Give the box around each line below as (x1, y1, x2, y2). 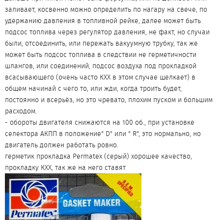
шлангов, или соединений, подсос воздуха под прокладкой (5, 61, 196, 71)
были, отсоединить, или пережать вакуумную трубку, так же (5, 38, 198, 48)
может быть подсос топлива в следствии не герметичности (5, 50, 196, 59)
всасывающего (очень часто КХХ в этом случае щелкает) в (5, 72, 195, 82)
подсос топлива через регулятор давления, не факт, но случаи (5, 27, 210, 37)
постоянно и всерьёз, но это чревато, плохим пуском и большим (5, 95, 213, 105)
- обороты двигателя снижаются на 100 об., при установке (5, 117, 194, 127)
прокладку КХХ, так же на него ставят (5, 163, 126, 172)
